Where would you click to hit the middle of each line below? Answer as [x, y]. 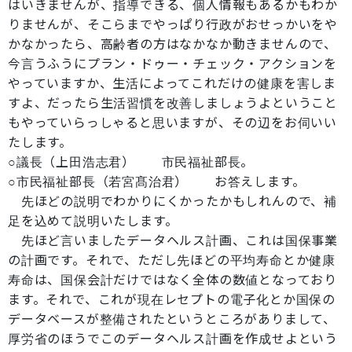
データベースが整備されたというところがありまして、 [172, 319]
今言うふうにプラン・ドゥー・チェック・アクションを [172, 64]
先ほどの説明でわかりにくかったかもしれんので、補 [172, 201]
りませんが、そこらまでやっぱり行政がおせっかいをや [173, 24]
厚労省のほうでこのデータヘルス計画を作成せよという [173, 339]
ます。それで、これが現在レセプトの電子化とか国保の [172, 299]
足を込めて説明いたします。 [93, 221]
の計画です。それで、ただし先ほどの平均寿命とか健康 [172, 260]
